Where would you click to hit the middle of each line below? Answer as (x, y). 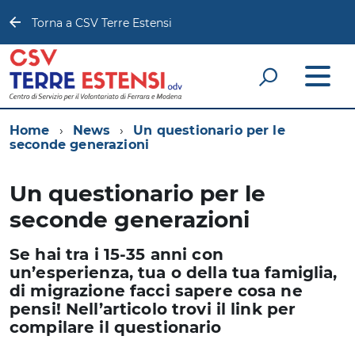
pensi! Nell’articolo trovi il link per (153, 309)
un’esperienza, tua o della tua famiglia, (174, 273)
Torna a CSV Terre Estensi (102, 23)
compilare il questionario (116, 327)
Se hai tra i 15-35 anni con (116, 254)
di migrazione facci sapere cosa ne (156, 291)
